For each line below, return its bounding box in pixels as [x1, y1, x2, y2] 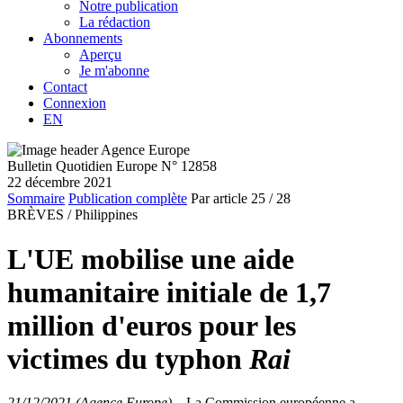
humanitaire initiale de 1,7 [7, 275, 331, 309]
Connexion [43, 95, 106, 112]
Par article [191, 191, 247, 207]
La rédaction [79, 14, 150, 31]
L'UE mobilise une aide [7, 242, 294, 275]
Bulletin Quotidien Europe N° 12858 [7, 158, 217, 175]
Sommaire [7, 191, 65, 207]
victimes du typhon [7, 342, 249, 375]
